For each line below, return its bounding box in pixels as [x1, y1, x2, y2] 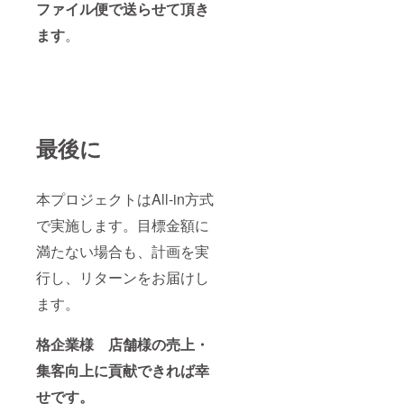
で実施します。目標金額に [36, 215, 209, 236]
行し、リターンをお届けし [36, 267, 209, 289]
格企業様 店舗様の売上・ [36, 334, 209, 355]
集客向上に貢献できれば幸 [36, 360, 209, 381]
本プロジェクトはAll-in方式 [36, 188, 214, 210]
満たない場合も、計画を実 [36, 241, 209, 262]
